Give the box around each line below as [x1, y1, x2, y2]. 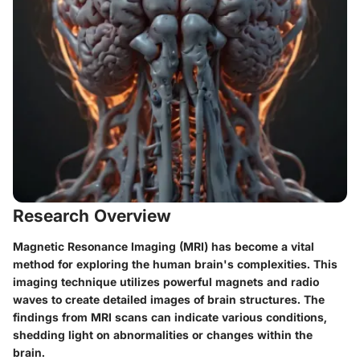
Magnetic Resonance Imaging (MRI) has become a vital [13, 239, 314, 253]
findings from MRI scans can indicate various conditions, [13, 309, 327, 324]
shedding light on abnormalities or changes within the [13, 327, 313, 342]
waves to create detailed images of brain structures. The [13, 292, 325, 306]
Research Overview [13, 206, 171, 226]
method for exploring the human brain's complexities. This [13, 256, 337, 271]
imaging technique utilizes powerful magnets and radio [13, 274, 319, 288]
